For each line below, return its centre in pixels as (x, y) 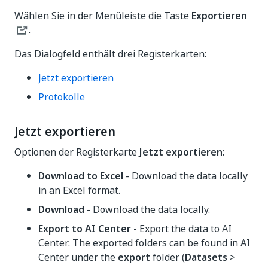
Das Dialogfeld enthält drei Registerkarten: (110, 54)
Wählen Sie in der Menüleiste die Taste (103, 16)
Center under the (78, 257)
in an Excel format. (79, 190)
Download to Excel (81, 176)
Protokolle (62, 97)
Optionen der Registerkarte (77, 152)
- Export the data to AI (181, 229)
